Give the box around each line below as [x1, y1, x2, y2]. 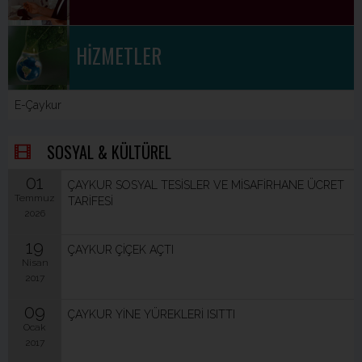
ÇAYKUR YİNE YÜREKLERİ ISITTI [68, 308, 235, 321]
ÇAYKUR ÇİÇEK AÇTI [68, 243, 174, 256]
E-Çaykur [15, 99, 61, 112]
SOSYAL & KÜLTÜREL [47, 140, 171, 164]
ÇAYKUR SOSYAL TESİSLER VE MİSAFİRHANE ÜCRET [68, 179, 344, 192]
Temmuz [15, 192, 55, 204]
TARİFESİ [68, 195, 113, 208]
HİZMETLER [76, 40, 162, 70]
